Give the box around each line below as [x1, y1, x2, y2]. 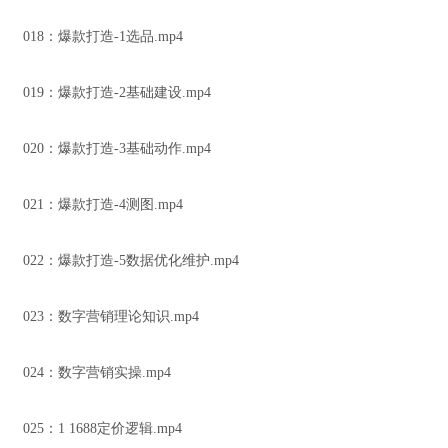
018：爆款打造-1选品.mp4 [23, 29, 183, 44]
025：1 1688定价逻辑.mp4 [23, 421, 182, 436]
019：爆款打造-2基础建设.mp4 [23, 85, 211, 100]
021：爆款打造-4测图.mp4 [23, 197, 183, 212]
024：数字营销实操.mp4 [23, 365, 171, 380]
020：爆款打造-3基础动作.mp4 [23, 141, 211, 156]
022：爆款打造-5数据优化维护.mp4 [23, 253, 239, 268]
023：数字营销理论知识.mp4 [23, 309, 199, 324]
